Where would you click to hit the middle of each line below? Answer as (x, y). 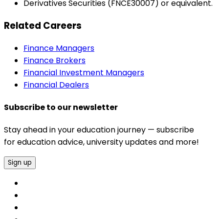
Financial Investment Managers (84, 72)
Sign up (20, 163)
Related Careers (43, 25)
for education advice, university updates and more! (101, 142)
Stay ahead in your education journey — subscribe (99, 130)
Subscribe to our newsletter (61, 107)
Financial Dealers (56, 85)
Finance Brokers (55, 60)
